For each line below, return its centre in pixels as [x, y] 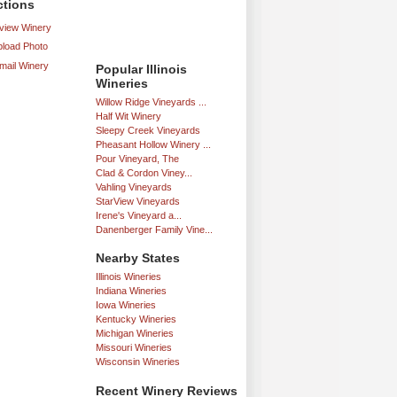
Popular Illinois [141, 69]
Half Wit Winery [128, 116]
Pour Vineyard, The [137, 158]
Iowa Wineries [126, 305]
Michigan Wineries [135, 333]
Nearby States [138, 258]
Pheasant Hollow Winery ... [153, 144]
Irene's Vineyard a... [139, 215]
